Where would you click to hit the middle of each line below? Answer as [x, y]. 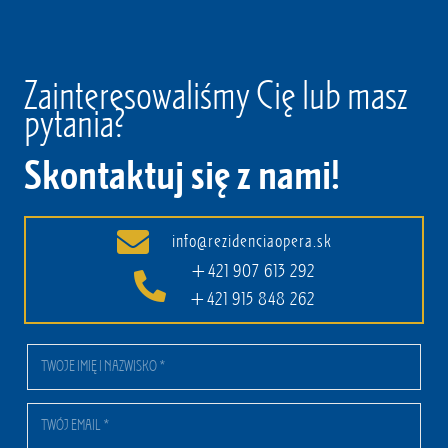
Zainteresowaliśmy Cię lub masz [215, 98]
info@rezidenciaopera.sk [252, 242]
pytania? [75, 126]
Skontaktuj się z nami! [182, 178]
